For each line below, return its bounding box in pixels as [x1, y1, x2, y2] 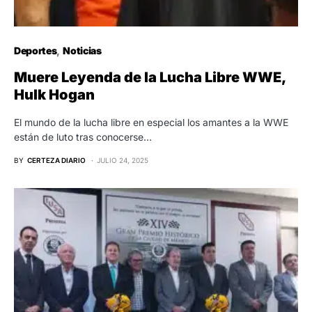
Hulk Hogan [14, 86, 95, 103]
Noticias [63, 45, 102, 56]
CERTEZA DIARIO [27, 156, 86, 164]
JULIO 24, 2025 [97, 156, 148, 164]
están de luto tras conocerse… [14, 131, 152, 143]
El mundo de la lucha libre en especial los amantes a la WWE [14, 116, 288, 128]
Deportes [14, 45, 57, 56]
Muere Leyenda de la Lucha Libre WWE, [14, 69, 286, 86]
